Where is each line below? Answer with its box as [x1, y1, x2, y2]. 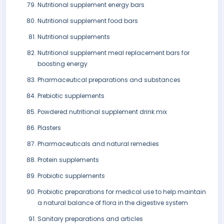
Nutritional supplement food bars [37, 16, 138, 25]
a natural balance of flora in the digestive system [37, 198, 188, 207]
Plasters [37, 123, 61, 132]
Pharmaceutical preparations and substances [37, 75, 180, 84]
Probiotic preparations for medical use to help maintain [37, 187, 206, 196]
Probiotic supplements [37, 171, 105, 180]
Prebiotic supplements [37, 91, 104, 100]
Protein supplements [37, 155, 99, 164]
